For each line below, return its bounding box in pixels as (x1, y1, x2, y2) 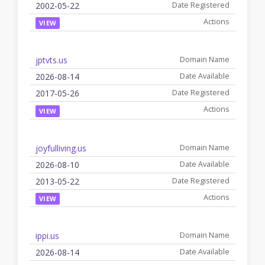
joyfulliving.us (35, 142, 86, 154)
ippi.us (35, 230, 59, 241)
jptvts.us (35, 54, 67, 66)
